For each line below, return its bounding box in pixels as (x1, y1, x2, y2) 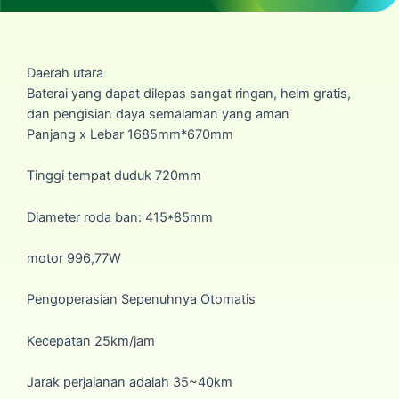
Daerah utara (27, 64, 103, 81)
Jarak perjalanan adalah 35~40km (27, 373, 232, 390)
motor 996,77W (27, 249, 121, 266)
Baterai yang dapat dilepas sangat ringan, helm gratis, (27, 85, 351, 102)
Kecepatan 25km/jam (27, 332, 155, 349)
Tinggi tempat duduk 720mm (27, 167, 201, 184)
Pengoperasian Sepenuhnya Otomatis (27, 291, 256, 308)
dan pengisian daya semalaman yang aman (27, 105, 289, 122)
